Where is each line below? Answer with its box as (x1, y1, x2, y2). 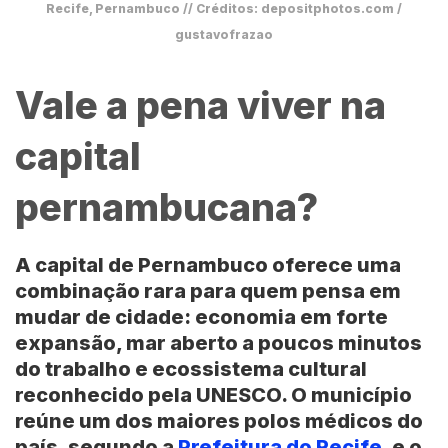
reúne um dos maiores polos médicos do (15, 409, 423, 433)
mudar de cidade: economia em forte (15, 305, 388, 329)
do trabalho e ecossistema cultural (15, 357, 367, 381)
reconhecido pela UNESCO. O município (15, 383, 412, 407)
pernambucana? (15, 184, 318, 230)
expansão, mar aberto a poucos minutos (15, 331, 422, 355)
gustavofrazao (175, 27, 273, 43)
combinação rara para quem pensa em (15, 279, 401, 303)
